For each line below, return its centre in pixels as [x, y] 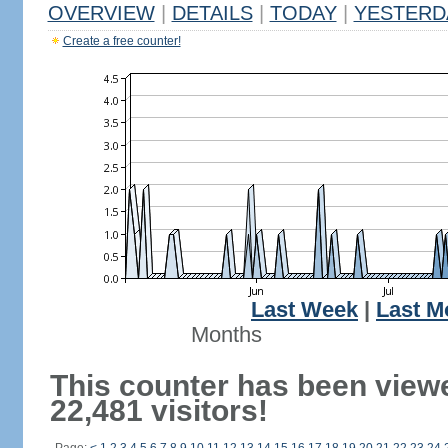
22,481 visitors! [158, 410]
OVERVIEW [101, 13]
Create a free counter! [121, 41]
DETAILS [212, 13]
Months [226, 335]
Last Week [304, 310]
